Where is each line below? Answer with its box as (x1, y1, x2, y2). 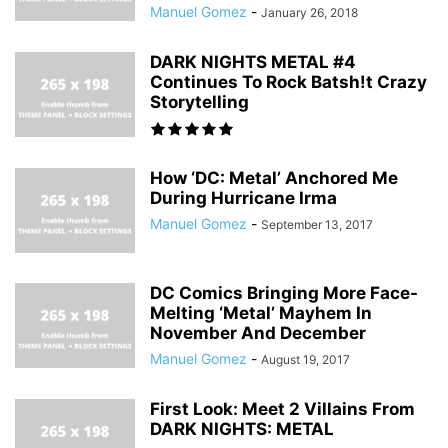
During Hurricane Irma (150, 188, 337, 208)
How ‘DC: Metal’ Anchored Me (150, 168, 398, 188)
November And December (150, 323, 366, 343)
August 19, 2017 (261, 352, 350, 367)
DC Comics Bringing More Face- (150, 283, 418, 303)
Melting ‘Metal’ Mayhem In (150, 303, 372, 323)
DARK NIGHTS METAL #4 (150, 52, 356, 72)
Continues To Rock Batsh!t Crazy (150, 72, 427, 92)
